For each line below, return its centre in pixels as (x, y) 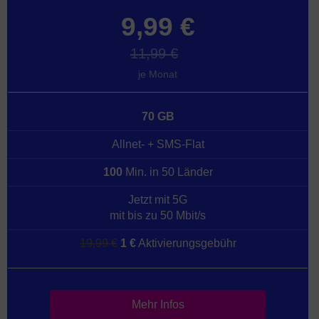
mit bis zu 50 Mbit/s (158, 215)
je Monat (158, 74)
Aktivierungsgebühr (186, 243)
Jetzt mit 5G (158, 200)
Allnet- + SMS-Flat (158, 144)
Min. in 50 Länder (167, 172)
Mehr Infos (158, 304)
